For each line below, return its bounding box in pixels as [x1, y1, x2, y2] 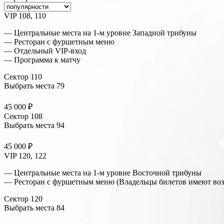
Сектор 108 [4, 112, 42, 121]
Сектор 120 [4, 194, 42, 203]
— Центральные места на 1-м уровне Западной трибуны [4, 28, 196, 37]
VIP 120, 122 [4, 151, 46, 160]
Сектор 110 [4, 72, 42, 81]
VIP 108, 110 [4, 11, 46, 20]
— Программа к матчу [4, 55, 80, 64]
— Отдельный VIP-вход [4, 46, 86, 55]
